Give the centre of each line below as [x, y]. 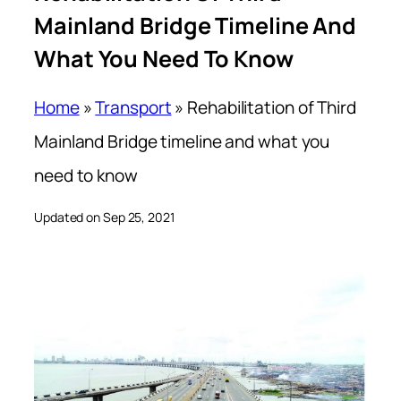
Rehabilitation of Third [272, 108]
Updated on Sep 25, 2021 [104, 218]
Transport [133, 108]
